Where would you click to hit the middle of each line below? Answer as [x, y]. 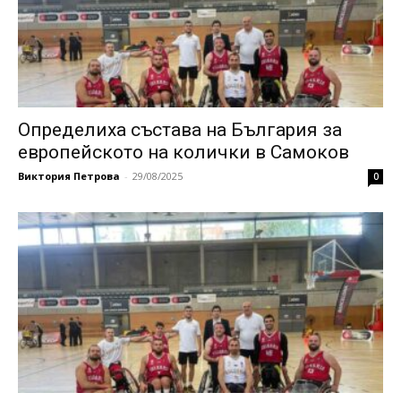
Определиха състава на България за [180, 130]
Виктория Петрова [69, 176]
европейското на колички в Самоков [183, 153]
